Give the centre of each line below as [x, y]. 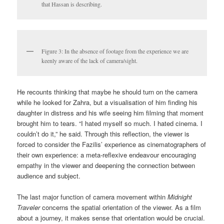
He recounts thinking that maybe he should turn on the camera [107, 92]
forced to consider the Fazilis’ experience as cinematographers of [112, 144]
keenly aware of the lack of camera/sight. [90, 61]
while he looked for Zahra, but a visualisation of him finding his [107, 102]
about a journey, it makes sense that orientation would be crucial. [111, 218]
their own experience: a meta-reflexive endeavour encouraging [107, 155]
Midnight [180, 197]
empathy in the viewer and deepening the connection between [106, 165]
